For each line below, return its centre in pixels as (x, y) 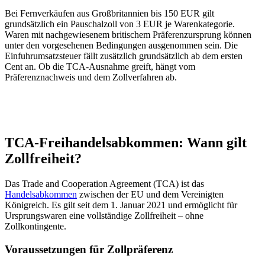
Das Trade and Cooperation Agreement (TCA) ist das (104, 183)
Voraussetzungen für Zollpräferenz (89, 249)
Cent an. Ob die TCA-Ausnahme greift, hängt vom (100, 67)
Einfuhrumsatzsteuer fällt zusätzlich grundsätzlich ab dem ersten (124, 56)
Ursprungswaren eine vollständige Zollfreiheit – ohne (104, 215)
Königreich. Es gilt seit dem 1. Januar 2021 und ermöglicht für (121, 205)
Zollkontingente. (35, 226)
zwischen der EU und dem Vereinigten (151, 194)
